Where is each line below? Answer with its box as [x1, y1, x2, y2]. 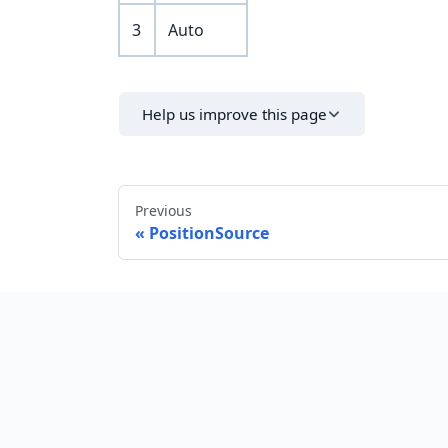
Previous [135, 201, 192, 221]
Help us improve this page [142, 103, 328, 124]
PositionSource [149, 222, 269, 245]
